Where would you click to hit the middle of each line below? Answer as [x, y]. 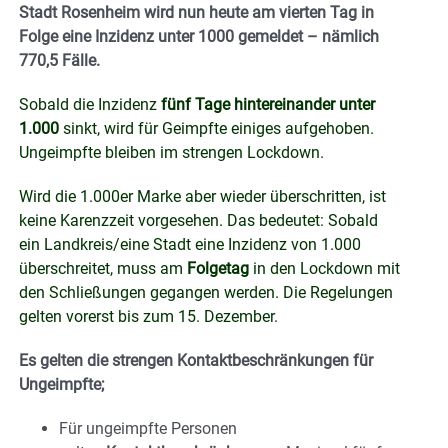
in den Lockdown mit [326, 268]
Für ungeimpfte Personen [148, 428]
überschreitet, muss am [103, 268]
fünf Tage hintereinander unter [266, 104]
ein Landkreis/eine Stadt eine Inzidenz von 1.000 [190, 244]
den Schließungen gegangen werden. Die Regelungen [206, 292]
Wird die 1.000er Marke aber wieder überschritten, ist [202, 196]
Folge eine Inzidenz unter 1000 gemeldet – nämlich [201, 36]
